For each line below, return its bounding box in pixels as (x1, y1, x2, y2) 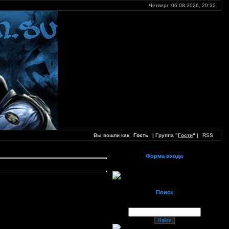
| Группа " (151, 132, 178, 138)
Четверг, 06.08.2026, (149, 3, 202, 8)
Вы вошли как (94, 132, 131, 138)
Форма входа (146, 153, 183, 159)
